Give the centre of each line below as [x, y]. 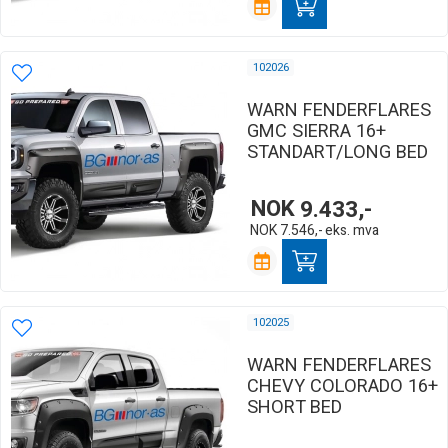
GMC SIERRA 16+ [316, 131]
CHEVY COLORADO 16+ [342, 386]
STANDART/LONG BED [337, 152]
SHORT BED [294, 407]
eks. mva [352, 230]
